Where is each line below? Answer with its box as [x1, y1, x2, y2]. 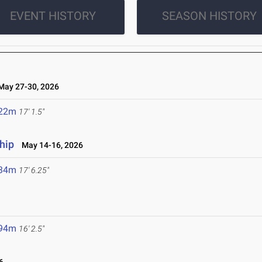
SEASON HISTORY [161, 9, 257, 23]
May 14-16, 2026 [16, 140, 84, 150]
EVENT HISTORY [9, 9, 96, 23]
